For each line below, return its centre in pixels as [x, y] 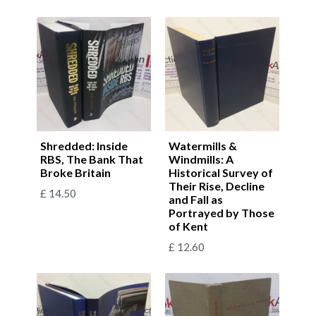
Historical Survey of [221, 172]
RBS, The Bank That [92, 159]
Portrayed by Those [221, 212]
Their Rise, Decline [217, 186]
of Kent [188, 226]
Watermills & [203, 145]
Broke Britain [75, 172]
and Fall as [196, 199]
